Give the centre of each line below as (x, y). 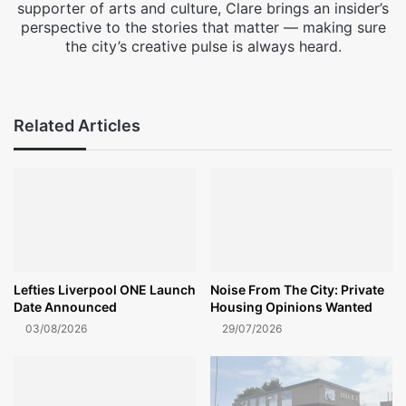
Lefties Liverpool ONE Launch (105, 289)
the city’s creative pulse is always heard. (203, 47)
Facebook (218, 75)
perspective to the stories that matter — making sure (203, 28)
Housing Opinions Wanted (291, 306)
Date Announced (65, 306)
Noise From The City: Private (297, 289)
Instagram (271, 75)
